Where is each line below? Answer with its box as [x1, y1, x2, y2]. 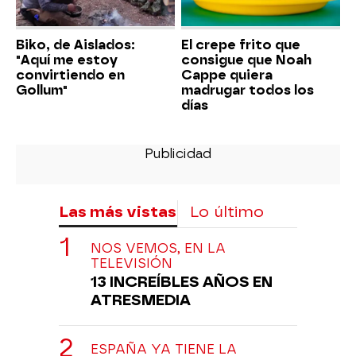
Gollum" [16, 82, 68, 98]
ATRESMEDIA [91, 290, 191, 309]
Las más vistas [59, 202, 176, 221]
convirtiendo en [16, 67, 125, 83]
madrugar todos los [181, 82, 314, 98]
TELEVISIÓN [91, 255, 172, 271]
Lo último [190, 202, 264, 221]
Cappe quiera [181, 67, 273, 83]
